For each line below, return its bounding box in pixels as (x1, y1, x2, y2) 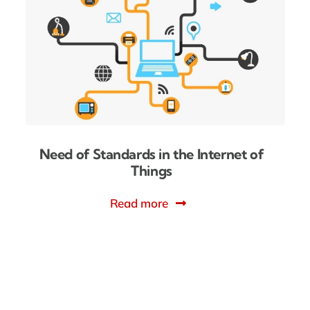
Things (131, 161, 172, 179)
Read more (109, 195, 168, 210)
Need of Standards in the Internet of (39, 145, 264, 163)
